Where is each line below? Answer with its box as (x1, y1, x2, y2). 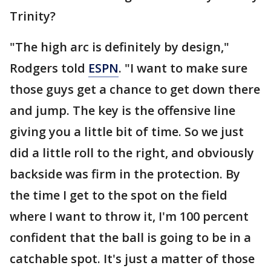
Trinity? (10, 8, 56, 24)
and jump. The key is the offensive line (10, 102, 235, 119)
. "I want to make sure (119, 60, 247, 76)
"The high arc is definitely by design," (10, 39, 229, 55)
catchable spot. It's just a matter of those (10, 250, 255, 267)
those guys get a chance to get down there (10, 81, 260, 97)
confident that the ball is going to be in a (10, 229, 251, 246)
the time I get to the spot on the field (10, 187, 227, 203)
